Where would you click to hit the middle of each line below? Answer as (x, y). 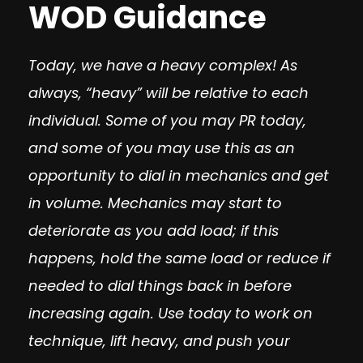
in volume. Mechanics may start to (155, 203)
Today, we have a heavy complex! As (163, 65)
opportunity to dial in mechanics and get (179, 175)
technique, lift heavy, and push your (159, 341)
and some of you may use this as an (162, 148)
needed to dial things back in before (160, 286)
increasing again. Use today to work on (171, 313)
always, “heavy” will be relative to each (169, 93)
